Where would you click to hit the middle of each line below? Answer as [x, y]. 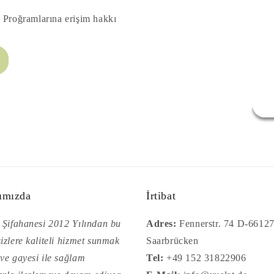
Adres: [161, 224]
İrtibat [161, 196]
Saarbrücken [172, 241]
